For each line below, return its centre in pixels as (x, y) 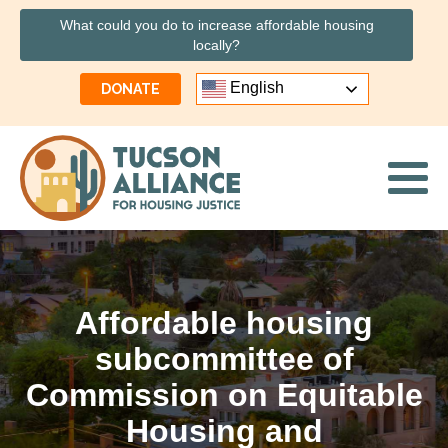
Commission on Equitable (224, 394)
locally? (216, 45)
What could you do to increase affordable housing (216, 25)
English (254, 88)
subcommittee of (224, 358)
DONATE (130, 89)
